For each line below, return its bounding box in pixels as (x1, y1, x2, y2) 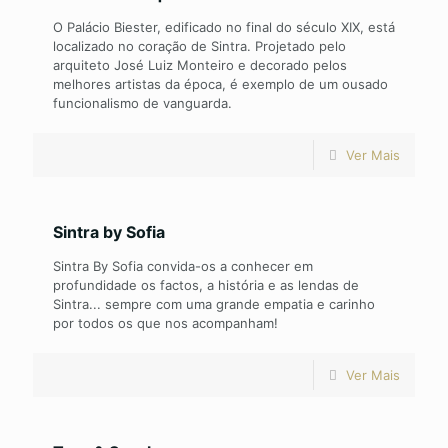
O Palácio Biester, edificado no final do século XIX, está (53, 19, 395, 35)
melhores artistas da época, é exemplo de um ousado (53, 76, 388, 92)
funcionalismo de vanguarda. (53, 95, 232, 111)
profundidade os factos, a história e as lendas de (53, 277, 359, 293)
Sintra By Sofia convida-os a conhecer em (53, 258, 313, 274)
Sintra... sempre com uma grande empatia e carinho (53, 296, 375, 312)
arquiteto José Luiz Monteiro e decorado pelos (53, 57, 347, 73)
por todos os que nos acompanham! (53, 315, 278, 331)
